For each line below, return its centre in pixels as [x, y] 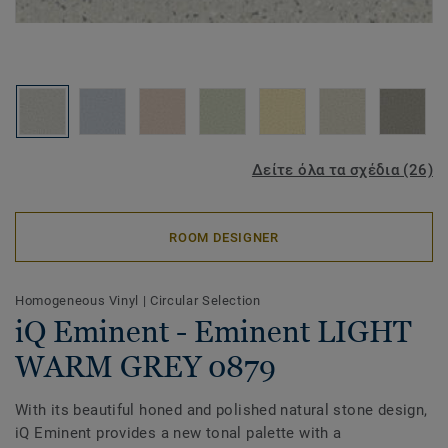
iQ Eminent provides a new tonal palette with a [178, 433]
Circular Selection [205, 300]
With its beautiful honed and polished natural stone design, [221, 410]
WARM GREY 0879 [145, 366]
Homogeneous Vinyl [79, 300]
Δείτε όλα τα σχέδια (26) [342, 170]
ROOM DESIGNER [224, 237]
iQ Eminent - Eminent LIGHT [213, 331]
